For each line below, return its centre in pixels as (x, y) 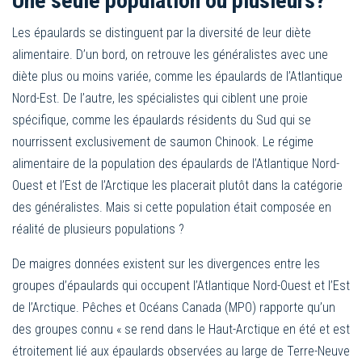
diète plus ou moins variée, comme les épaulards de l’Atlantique (177, 76)
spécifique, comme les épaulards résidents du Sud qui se (162, 120)
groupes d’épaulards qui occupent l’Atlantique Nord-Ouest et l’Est (181, 285)
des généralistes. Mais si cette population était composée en (172, 207)
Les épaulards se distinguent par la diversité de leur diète (162, 32)
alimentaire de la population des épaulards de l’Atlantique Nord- (176, 163)
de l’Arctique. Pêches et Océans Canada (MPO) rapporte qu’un (174, 307)
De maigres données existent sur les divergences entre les (166, 263)
